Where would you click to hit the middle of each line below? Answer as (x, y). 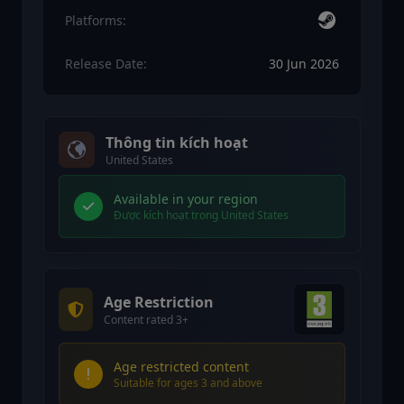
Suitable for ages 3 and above (188, 383)
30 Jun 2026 (304, 64)
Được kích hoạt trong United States (201, 216)
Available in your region (186, 199)
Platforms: (96, 21)
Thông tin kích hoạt (177, 143)
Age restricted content (181, 367)
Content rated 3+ (146, 320)
